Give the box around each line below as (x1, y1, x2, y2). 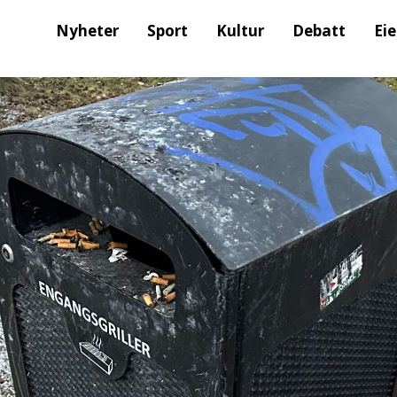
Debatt (292, 20, 346, 41)
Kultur (216, 20, 265, 41)
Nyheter (56, 20, 120, 41)
